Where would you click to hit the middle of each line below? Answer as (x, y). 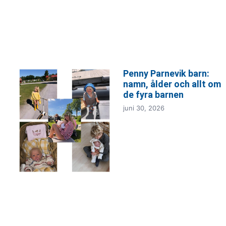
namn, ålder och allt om (172, 84)
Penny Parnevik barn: (166, 74)
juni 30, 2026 (144, 108)
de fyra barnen (153, 95)
